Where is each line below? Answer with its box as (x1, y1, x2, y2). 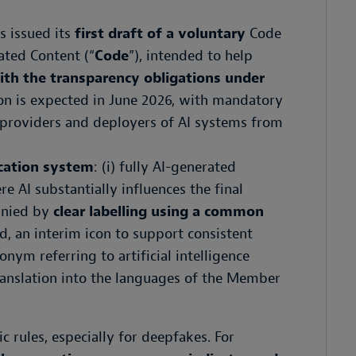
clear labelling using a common (53, 203, 264, 221)
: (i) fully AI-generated (94, 158, 236, 176)
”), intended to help (129, 47, 253, 65)
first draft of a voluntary (75, 25, 250, 43)
